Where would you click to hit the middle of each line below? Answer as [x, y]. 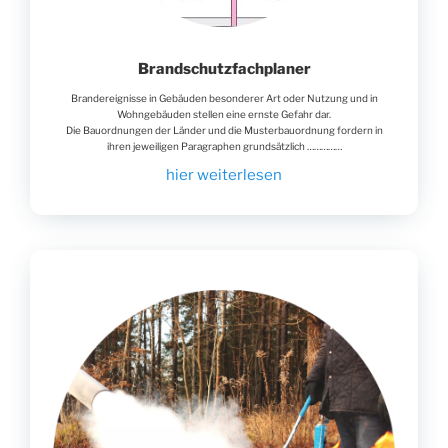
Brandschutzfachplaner [224, 69]
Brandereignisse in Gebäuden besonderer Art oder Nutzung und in [224, 98]
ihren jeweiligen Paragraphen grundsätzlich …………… [224, 146]
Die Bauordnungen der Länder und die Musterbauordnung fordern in [224, 130]
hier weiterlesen [224, 175]
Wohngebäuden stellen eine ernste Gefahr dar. [224, 114]
